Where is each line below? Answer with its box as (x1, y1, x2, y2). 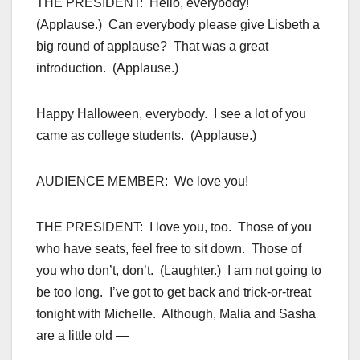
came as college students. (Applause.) (36, 129, 256, 143)
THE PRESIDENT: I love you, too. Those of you (36, 220, 312, 235)
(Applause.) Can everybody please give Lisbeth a (36, 18, 320, 32)
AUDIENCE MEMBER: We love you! (36, 174, 248, 189)
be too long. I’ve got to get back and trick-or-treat (36, 285, 311, 300)
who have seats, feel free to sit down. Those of (36, 242, 301, 256)
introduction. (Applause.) (36, 61, 178, 76)
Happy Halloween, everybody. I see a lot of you (36, 107, 306, 121)
